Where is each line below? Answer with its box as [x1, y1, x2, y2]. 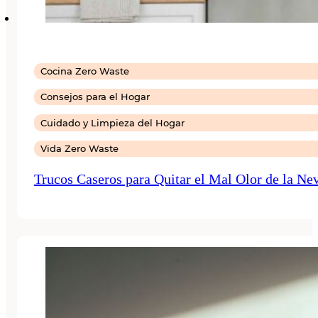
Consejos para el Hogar [40, 91, 150, 103]
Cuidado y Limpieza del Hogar [40, 116, 185, 128]
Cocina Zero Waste [40, 65, 130, 77]
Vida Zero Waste [40, 143, 119, 154]
